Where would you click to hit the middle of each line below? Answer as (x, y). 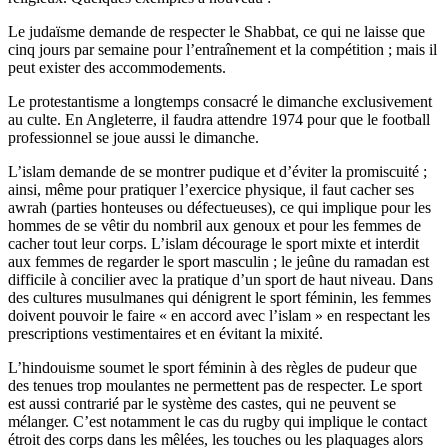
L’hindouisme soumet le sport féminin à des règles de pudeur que (212, 368)
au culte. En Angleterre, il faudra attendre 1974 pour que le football (219, 120)
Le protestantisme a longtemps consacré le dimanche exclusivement (220, 102)
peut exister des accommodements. (117, 68)
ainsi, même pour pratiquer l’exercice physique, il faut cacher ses (211, 190)
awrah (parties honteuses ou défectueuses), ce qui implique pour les (219, 208)
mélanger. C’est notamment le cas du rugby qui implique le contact (217, 422)
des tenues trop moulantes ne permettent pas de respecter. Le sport (215, 386)
